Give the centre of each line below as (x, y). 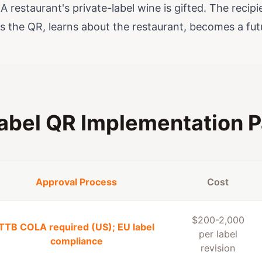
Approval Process (76, 182)
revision (218, 248)
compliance (76, 241)
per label (218, 234)
